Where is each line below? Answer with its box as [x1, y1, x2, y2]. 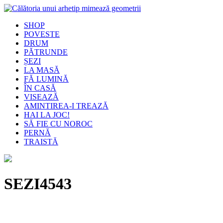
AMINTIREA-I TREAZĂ [24, 102, 109, 110]
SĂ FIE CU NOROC [24, 119, 93, 128]
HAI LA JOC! [24, 111, 70, 119]
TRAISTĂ [24, 137, 58, 146]
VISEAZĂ [24, 93, 59, 101]
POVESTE [24, 30, 60, 38]
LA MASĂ [24, 66, 60, 74]
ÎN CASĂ [24, 84, 56, 92]
